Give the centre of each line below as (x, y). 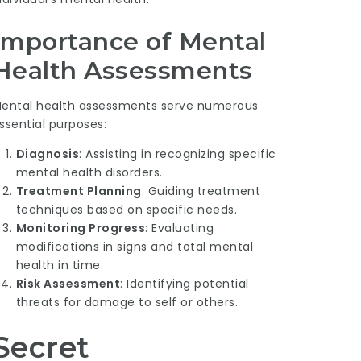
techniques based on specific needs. (127, 209)
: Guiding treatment (201, 191)
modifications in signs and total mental (135, 246)
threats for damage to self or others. (127, 302)
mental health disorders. (89, 172)
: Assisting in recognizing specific (178, 154)
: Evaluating (180, 228)
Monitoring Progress (81, 228)
